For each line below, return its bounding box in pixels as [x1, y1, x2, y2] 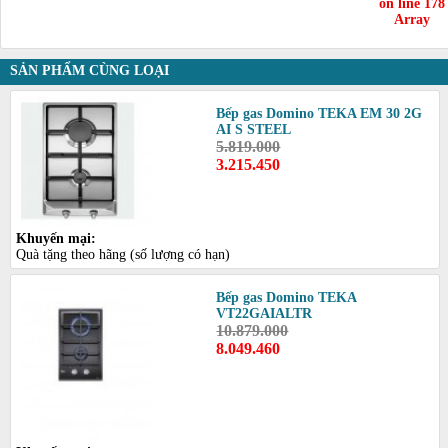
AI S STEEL [216, 121, 292, 137]
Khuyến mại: [16, 230, 96, 246]
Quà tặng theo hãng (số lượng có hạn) [16, 246, 230, 262]
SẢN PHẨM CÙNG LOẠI [10, 62, 169, 78]
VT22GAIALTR [216, 305, 313, 321]
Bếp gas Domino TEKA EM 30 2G [216, 105, 423, 121]
